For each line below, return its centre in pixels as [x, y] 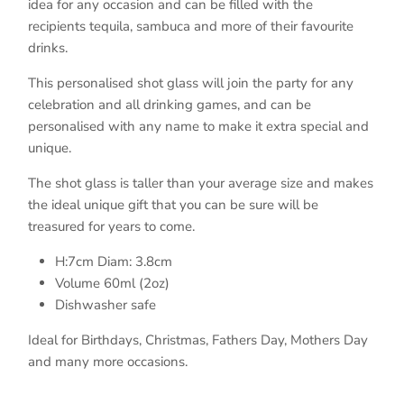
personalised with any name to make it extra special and [198, 127]
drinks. [48, 48]
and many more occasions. [108, 362]
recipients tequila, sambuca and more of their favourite [191, 27]
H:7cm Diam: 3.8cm [114, 262]
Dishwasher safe [106, 305]
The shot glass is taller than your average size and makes [201, 184]
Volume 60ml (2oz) [112, 284]
